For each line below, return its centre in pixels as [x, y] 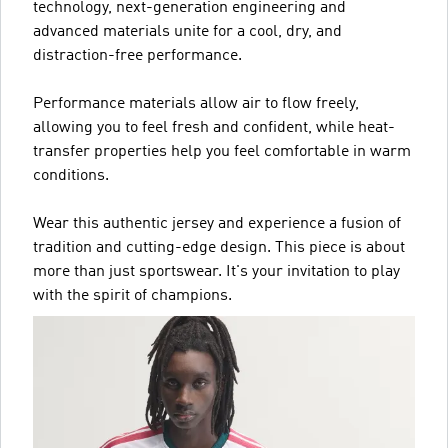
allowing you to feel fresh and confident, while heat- [214, 127]
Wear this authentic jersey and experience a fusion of [217, 223]
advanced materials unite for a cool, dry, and [187, 31]
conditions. [71, 175]
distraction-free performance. [137, 55]
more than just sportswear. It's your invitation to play [216, 271]
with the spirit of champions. [132, 295]
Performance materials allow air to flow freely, [196, 103]
